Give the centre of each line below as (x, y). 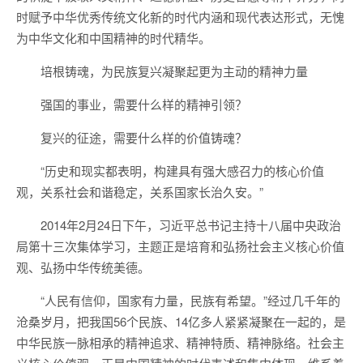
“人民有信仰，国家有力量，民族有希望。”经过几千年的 (190, 300)
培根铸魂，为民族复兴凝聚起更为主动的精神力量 (174, 71)
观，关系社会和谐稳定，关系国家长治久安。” (140, 192)
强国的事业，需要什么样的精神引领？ (144, 104)
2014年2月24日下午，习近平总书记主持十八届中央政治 (191, 225)
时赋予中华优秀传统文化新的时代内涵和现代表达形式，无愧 (180, 17)
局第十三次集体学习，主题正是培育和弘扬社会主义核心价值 (180, 246)
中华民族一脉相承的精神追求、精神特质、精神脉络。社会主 (180, 342)
